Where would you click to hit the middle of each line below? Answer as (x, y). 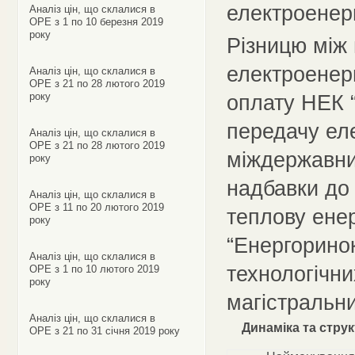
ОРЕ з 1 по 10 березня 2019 (96, 22)
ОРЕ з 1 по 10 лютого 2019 (94, 269)
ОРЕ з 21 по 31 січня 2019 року (104, 331)
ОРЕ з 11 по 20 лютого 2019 (96, 207)
